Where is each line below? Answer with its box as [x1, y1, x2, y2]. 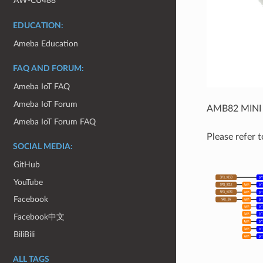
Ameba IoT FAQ [14, 82, 70, 92]
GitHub [14, 160, 41, 170]
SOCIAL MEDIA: [13, 143, 73, 151]
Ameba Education [14, 39, 79, 48]
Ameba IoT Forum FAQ [14, 117, 96, 126]
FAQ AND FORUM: [13, 65, 84, 73]
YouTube [14, 177, 43, 187]
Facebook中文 [14, 213, 65, 222]
